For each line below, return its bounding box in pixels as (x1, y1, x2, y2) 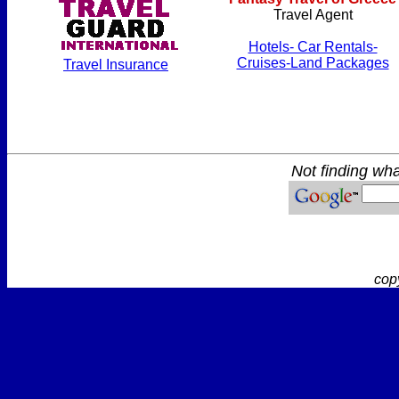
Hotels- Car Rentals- (248, 39, 378, 54)
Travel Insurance (63, 57, 168, 72)
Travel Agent (273, 7, 353, 22)
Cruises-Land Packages (236, 55, 389, 70)
